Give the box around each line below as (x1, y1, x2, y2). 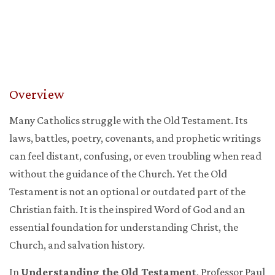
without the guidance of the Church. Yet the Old (9, 168, 227, 180)
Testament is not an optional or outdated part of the (9, 185, 246, 198)
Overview (9, 87, 64, 103)
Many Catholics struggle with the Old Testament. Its (9, 114, 247, 127)
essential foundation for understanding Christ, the (9, 221, 238, 234)
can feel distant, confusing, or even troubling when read (9, 150, 261, 163)
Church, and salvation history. (9, 239, 145, 252)
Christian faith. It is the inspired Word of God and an (9, 203, 245, 216)
